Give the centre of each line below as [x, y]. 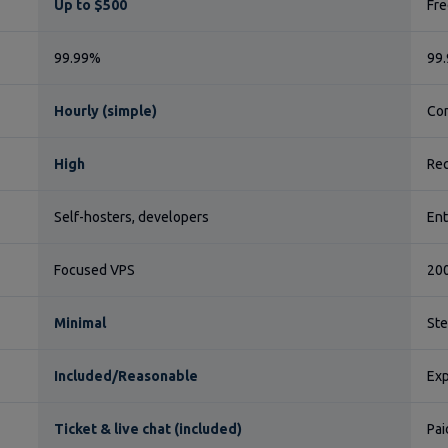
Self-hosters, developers [131, 217]
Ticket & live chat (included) [148, 429]
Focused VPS [94, 270]
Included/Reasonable [126, 376]
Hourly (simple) [105, 111]
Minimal [80, 323]
